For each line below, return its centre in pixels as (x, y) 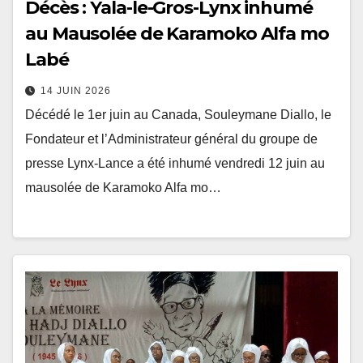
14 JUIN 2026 (76, 91)
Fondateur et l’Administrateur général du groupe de (171, 139)
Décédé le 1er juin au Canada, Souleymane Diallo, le (178, 115)
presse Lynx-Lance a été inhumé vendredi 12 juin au (175, 164)
